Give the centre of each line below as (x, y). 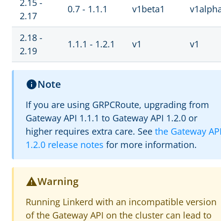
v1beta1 (148, 9)
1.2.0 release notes (65, 145)
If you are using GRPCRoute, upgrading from (117, 105)
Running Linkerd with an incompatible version (121, 202)
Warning (58, 181)
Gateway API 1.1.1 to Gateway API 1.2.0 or (111, 118)
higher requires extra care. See (90, 131)
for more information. (150, 145)
